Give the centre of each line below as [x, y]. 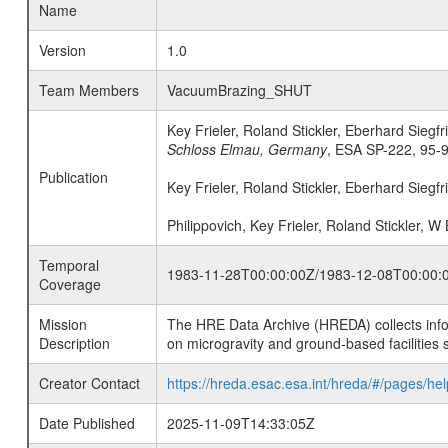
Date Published [86, 423]
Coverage [69, 284]
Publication [73, 177]
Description [74, 343]
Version [62, 50]
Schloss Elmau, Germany [246, 149]
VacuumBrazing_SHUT [239, 90]
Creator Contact [89, 383]
